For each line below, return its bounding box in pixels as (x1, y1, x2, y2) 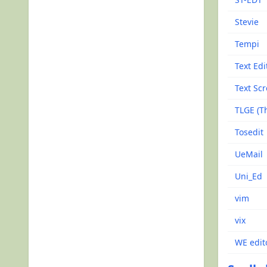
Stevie (235, 16, 259, 27)
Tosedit (235, 126, 263, 138)
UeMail (235, 148, 263, 160)
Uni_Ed (235, 170, 262, 182)
